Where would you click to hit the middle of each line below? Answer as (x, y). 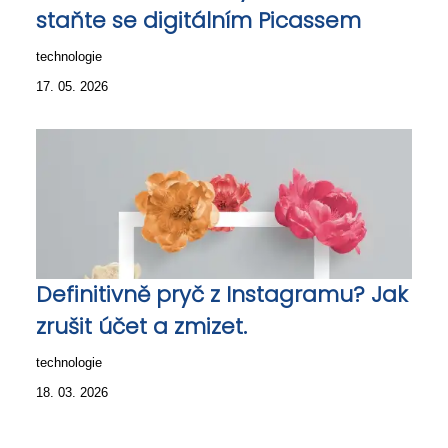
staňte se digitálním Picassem (198, 20)
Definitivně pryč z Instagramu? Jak (222, 294)
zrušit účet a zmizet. (141, 326)
